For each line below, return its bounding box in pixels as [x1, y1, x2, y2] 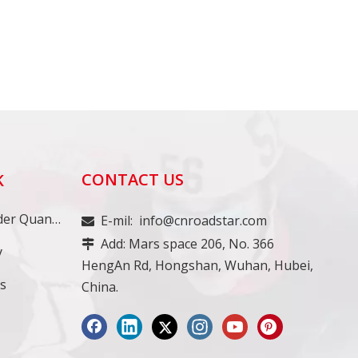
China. [81, 278, 118, 296]
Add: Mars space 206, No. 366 [93, 235, 274, 253]
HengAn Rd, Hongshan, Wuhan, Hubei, [81, 257, 313, 274]
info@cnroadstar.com [138, 212, 267, 229]
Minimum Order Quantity [52, 210, 62, 228]
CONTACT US [81, 169, 184, 190]
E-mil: [93, 212, 139, 229]
